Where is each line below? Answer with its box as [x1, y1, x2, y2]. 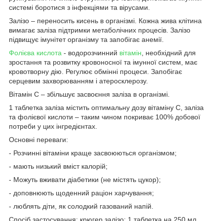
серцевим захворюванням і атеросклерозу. [9, 76, 148, 85]
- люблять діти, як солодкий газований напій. [9, 202, 153, 210]
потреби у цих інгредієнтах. [9, 122, 97, 130]
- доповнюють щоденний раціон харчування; [9, 188, 154, 197]
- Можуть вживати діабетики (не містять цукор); [9, 175, 161, 184]
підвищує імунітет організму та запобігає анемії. [9, 35, 164, 43]
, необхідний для [142, 48, 196, 57]
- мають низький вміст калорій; [9, 162, 108, 170]
